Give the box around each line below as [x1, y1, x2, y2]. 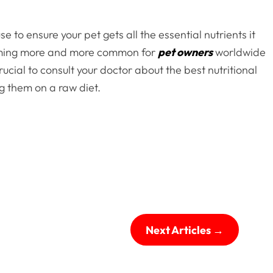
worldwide [213, 45, 266, 60]
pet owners [158, 45, 213, 60]
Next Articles [146, 222, 211, 237]
